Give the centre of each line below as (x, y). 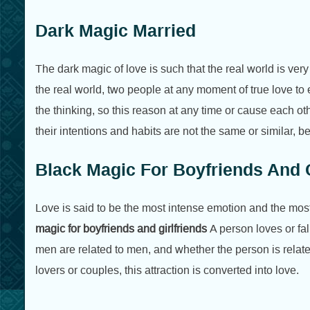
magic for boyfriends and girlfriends (122, 229)
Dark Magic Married (115, 30)
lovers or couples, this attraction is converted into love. (167, 270)
